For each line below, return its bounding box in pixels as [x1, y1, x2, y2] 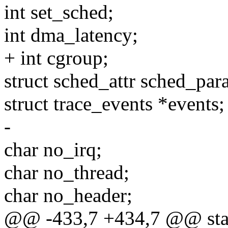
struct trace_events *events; [4, 93, 224, 115]
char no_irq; [4, 138, 102, 161]
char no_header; [4, 184, 132, 207]
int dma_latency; [4, 24, 138, 46]
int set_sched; [4, 1, 113, 23]
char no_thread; [4, 161, 129, 184]
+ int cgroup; [4, 47, 108, 69]
